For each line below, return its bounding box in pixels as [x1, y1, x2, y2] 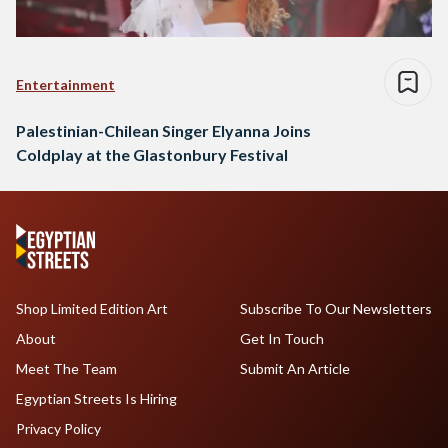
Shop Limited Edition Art [16, 300, 168, 318]
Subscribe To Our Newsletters [239, 300, 432, 318]
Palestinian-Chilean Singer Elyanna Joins [16, 121, 311, 141]
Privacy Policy [16, 420, 101, 438]
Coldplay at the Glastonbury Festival [16, 145, 288, 165]
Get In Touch [239, 330, 324, 348]
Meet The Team [16, 360, 117, 378]
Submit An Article [239, 360, 350, 378]
